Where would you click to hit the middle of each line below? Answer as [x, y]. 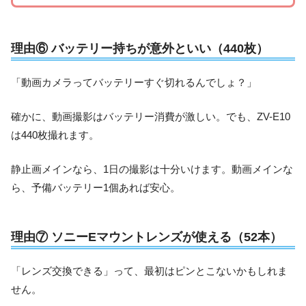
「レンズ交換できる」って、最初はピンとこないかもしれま [149, 271]
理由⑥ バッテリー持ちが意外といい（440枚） [140, 48]
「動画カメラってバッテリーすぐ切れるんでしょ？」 [134, 83]
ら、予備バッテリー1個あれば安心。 [96, 187]
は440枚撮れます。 [55, 135]
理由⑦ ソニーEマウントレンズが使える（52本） [147, 237]
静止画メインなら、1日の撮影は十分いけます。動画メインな [152, 169]
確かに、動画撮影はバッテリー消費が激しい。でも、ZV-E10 [151, 116]
